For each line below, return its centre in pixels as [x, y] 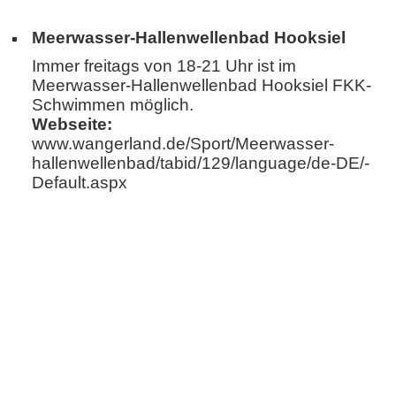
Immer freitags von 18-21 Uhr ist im [164, 65]
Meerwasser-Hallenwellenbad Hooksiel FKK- [202, 85]
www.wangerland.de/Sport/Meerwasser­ [183, 143]
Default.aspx [80, 182]
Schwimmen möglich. [113, 104]
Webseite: [72, 124]
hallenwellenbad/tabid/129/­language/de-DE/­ [201, 163]
